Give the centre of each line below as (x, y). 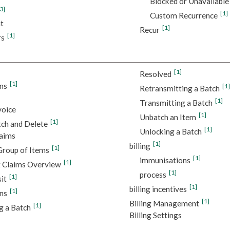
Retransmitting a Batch (179, 89)
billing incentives (158, 189)
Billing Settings (155, 215)
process (153, 175)
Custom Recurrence (184, 15)
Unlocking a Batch (170, 132)
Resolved (155, 74)
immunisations (165, 160)
